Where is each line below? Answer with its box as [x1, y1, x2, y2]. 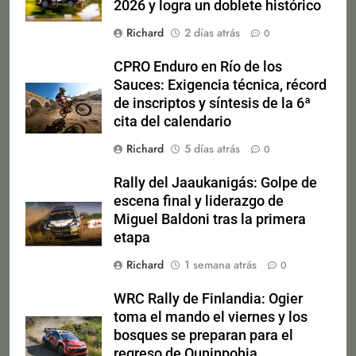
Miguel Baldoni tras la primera [114, 211, 306, 227]
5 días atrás [184, 140, 240, 157]
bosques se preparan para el [114, 327, 293, 343]
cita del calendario [114, 113, 231, 130]
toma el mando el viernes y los [114, 308, 308, 325]
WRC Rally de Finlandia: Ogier [114, 290, 303, 307]
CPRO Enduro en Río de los [114, 58, 282, 75]
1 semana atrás [184, 256, 257, 273]
